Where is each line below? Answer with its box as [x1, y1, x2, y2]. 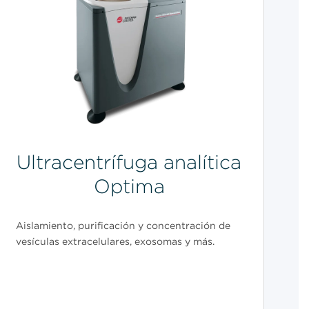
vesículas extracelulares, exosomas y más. [15, 236, 215, 248]
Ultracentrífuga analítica [17, 150, 242, 175]
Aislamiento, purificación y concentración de [15, 220, 230, 232]
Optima [93, 175, 165, 199]
